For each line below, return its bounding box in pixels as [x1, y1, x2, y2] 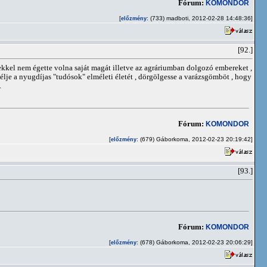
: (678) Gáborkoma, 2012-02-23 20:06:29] [136, 239, 253, 246]
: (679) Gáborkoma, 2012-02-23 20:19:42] [136, 136, 253, 142]
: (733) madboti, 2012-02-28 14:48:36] [147, 15, 253, 21]
